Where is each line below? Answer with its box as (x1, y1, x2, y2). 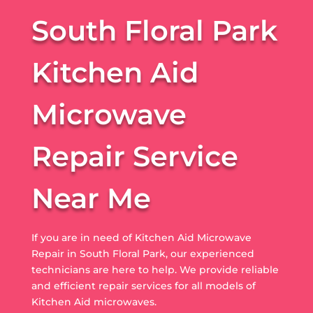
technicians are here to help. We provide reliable (31, 263, 279, 276)
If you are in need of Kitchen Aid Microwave (31, 231, 252, 244)
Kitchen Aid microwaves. (31, 295, 156, 308)
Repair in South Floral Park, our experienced (31, 247, 254, 260)
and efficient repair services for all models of (31, 279, 256, 292)
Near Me (31, 180, 151, 215)
